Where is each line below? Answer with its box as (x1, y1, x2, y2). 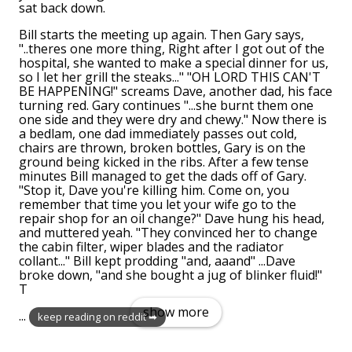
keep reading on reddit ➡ (38, 310, 158, 324)
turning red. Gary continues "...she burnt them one (19, 97, 313, 115)
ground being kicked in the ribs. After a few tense (19, 153, 309, 171)
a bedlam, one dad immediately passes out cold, (19, 125, 297, 143)
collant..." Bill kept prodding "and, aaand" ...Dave (19, 252, 295, 270)
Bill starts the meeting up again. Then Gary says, (19, 26, 304, 44)
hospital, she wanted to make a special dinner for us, (19, 54, 328, 72)
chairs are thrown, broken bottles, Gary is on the (19, 139, 306, 157)
